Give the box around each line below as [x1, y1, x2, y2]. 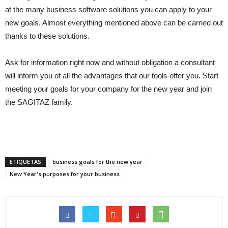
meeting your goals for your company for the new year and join [5, 84, 212, 93]
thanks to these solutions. [5, 32, 90, 40]
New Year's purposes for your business [10, 170, 120, 178]
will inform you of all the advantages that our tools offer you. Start [5, 71, 218, 80]
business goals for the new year [52, 158, 142, 165]
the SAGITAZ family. [5, 98, 73, 106]
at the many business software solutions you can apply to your [5, 5, 212, 14]
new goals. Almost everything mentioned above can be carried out [5, 18, 223, 27]
